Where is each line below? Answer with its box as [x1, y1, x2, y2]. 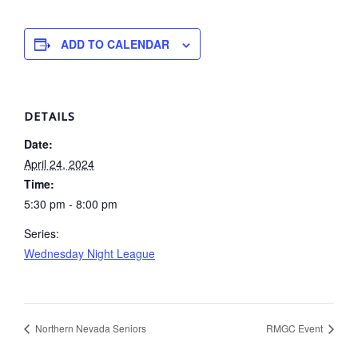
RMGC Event [266, 320, 325, 335]
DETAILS [24, 109, 75, 124]
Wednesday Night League [24, 245, 155, 261]
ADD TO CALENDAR [61, 36, 169, 52]
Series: [24, 225, 59, 241]
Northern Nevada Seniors [33, 320, 146, 335]
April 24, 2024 [24, 156, 94, 172]
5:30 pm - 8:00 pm [24, 196, 117, 212]
